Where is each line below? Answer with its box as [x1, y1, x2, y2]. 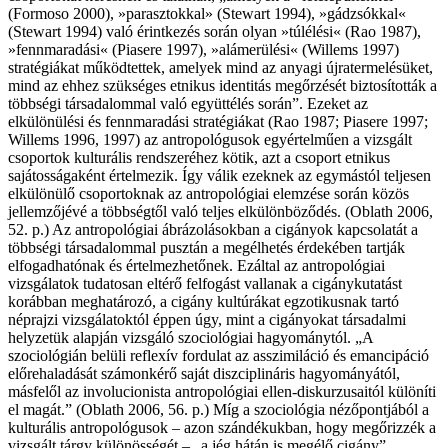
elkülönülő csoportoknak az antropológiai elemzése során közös [8, 185, 409, 203]
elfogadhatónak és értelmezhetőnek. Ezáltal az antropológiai [8, 257, 385, 275]
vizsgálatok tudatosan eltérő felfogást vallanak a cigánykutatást [8, 275, 402, 293]
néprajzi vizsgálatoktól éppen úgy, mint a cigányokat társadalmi [8, 311, 406, 329]
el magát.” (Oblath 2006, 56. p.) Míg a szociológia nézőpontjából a [8, 401, 429, 419]
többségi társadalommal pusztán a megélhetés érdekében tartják [8, 239, 405, 257]
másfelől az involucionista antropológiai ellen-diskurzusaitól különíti [8, 383, 436, 401]
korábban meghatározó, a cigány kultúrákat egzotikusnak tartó [8, 293, 399, 311]
